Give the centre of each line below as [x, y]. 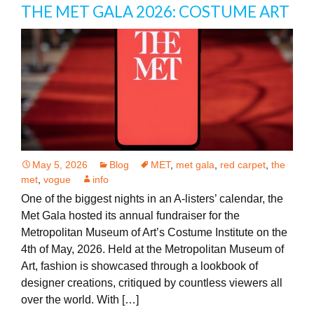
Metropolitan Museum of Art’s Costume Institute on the [154, 232]
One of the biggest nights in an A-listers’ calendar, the [152, 198]
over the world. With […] [80, 299]
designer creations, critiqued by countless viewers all [152, 282]
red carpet [243, 164]
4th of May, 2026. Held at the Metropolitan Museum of [152, 249]
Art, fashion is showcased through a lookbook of [139, 266]
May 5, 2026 [60, 164]
